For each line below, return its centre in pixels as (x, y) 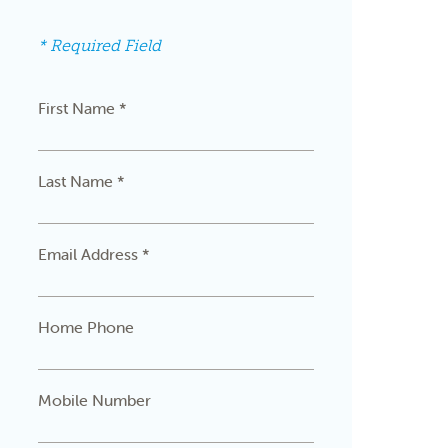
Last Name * (81, 181)
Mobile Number (94, 400)
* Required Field (99, 45)
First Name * (82, 108)
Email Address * (93, 254)
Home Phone (85, 327)
